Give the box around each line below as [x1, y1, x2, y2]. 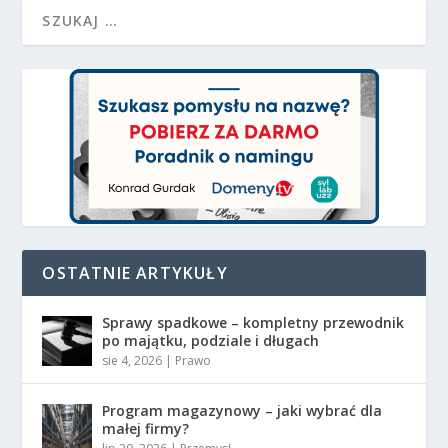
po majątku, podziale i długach [102, 331, 320, 351]
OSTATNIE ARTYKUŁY [42, 262, 228, 285]
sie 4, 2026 [102, 352, 163, 370]
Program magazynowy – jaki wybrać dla [102, 401, 383, 421]
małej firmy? [102, 419, 190, 439]
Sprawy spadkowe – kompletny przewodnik [102, 313, 405, 333]
